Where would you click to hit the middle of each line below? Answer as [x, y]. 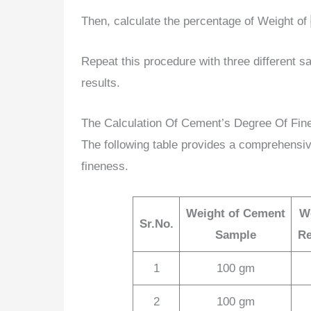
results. [101, 83]
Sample [235, 235]
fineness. [105, 167]
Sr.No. [156, 224]
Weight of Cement [235, 213]
